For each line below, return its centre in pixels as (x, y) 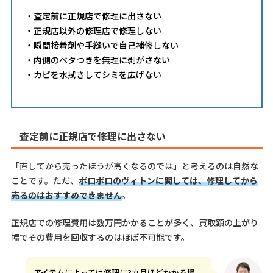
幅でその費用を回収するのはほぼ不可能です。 (100, 237)
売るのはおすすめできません (66, 195)
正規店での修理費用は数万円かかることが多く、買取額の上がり (134, 222)
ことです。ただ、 (44, 180)
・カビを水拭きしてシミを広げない (93, 75)
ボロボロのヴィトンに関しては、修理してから (168, 180)
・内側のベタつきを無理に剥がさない (97, 60)
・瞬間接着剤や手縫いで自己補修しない (101, 45)
